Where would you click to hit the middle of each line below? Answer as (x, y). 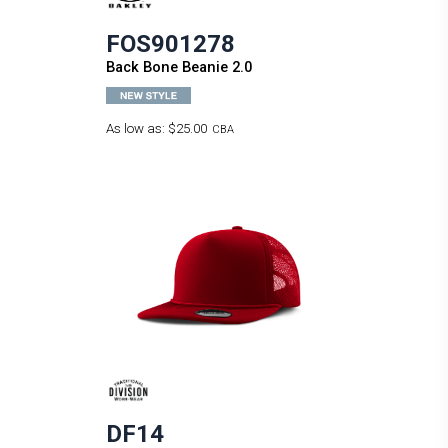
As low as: (136, 128)
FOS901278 (170, 43)
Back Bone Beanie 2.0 (178, 66)
